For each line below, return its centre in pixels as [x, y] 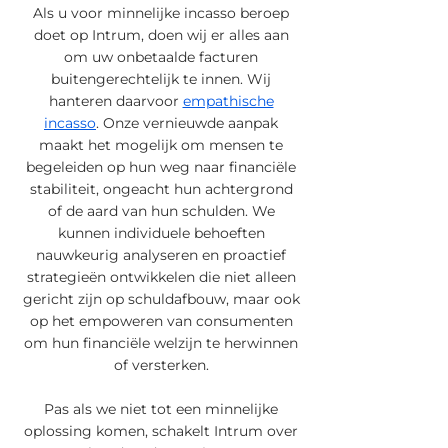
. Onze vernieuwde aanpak [187, 123]
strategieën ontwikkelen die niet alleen [161, 277]
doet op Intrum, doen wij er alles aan [161, 35]
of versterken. [161, 365]
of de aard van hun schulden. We [161, 211]
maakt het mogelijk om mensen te [161, 145]
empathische [228, 101]
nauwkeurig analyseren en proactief [161, 255]
